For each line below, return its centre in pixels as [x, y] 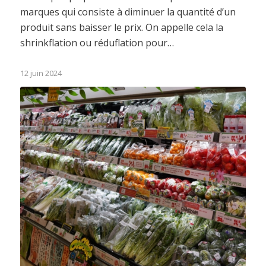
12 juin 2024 [41, 73]
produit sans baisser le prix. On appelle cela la [121, 28]
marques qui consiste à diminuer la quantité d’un [128, 12]
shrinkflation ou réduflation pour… [97, 43]
